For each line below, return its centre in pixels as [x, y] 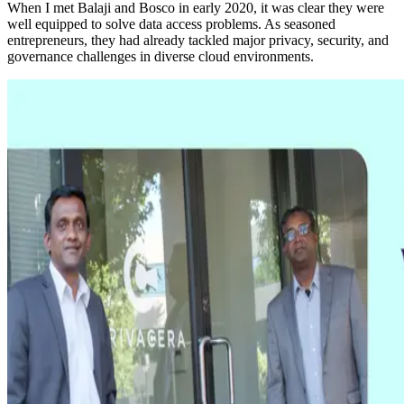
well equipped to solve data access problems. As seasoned [171, 24]
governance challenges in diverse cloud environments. [161, 57]
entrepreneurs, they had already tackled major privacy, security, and [198, 41]
